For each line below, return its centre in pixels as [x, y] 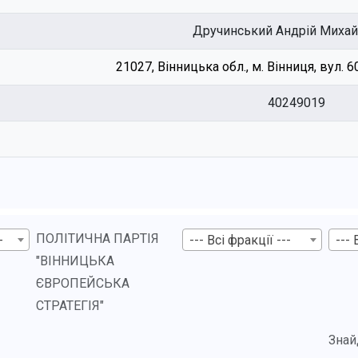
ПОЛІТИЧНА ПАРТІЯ [97, 239]
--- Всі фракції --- [240, 240]
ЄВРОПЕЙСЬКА [82, 283]
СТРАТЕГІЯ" [70, 306]
